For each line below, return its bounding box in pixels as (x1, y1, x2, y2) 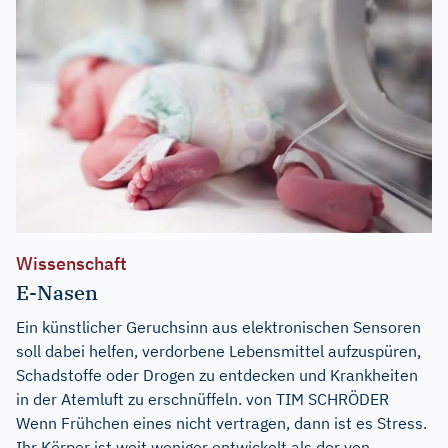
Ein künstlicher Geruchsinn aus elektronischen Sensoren (16, 317, 421, 338)
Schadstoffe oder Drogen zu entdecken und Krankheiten (16, 365, 418, 386)
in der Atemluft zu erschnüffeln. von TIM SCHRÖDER (16, 389, 389, 410)
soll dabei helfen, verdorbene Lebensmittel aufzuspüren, (16, 341, 421, 362)
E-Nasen (16, 279, 98, 307)
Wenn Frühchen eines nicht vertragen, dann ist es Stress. (16, 413, 427, 434)
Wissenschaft (16, 252, 127, 276)
